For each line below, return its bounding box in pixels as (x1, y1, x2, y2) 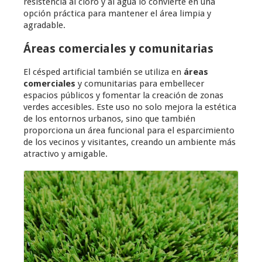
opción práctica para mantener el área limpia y (23, 8, 211, 19)
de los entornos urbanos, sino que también (23, 113, 195, 125)
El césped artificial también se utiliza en (23, 67, 184, 78)
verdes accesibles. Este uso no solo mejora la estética (23, 102, 236, 113)
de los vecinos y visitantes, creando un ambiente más (23, 137, 236, 148)
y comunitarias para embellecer (75, 78, 204, 89)
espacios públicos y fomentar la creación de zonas (23, 90, 223, 101)
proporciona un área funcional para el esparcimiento (23, 125, 235, 136)
